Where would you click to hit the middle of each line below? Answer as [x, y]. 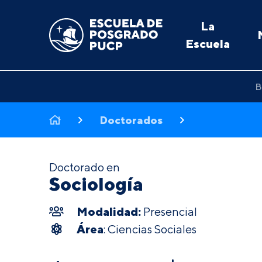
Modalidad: [110, 211]
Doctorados [131, 120]
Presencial [170, 211]
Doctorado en [85, 167]
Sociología [96, 184]
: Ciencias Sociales [150, 229]
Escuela [207, 44]
